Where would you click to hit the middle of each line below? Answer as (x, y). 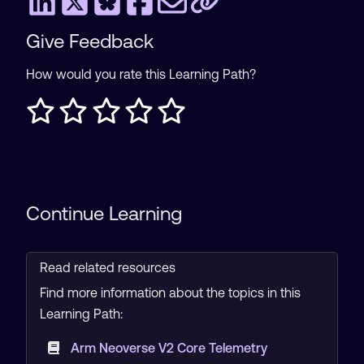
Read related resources (108, 267)
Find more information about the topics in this (170, 292)
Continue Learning (104, 213)
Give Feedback (90, 41)
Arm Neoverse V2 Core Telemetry (169, 348)
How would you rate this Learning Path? (141, 74)
